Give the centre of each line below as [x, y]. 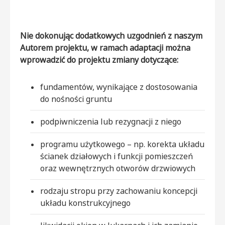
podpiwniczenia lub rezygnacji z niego [111, 122]
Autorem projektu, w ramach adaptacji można [105, 48]
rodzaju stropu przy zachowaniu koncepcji [119, 191]
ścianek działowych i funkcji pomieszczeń [117, 156]
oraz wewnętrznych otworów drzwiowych [118, 168]
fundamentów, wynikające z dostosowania [119, 87]
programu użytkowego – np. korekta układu [122, 144]
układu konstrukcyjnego [85, 203]
